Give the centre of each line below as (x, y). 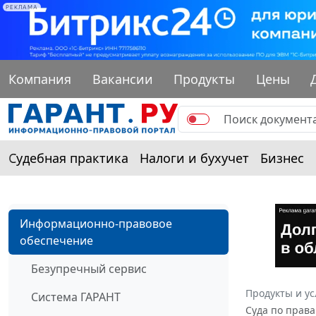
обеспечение (56, 240)
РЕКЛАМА (22, 7)
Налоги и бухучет (194, 158)
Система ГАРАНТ (76, 297)
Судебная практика (68, 158)
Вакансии (122, 79)
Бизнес (282, 158)
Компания (40, 79)
